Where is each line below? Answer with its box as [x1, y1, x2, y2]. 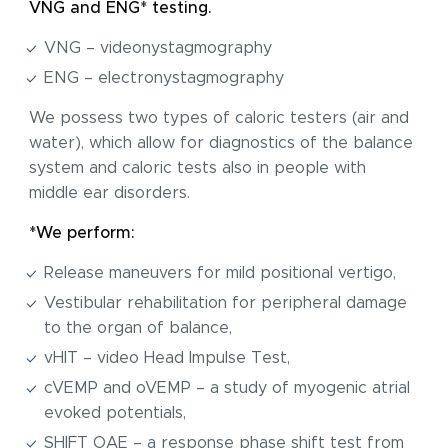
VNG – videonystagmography [44, 40, 273, 56]
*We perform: [29, 225, 136, 241]
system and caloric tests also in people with [29, 160, 367, 176]
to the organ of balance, [44, 320, 233, 336]
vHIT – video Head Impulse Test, [44, 350, 291, 366]
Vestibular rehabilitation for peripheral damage [44, 295, 408, 311]
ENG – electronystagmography [44, 70, 285, 86]
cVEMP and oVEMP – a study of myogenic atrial [44, 380, 411, 396]
